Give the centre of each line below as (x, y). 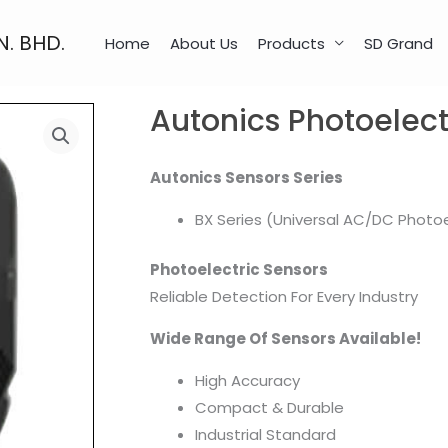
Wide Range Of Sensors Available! (285, 338)
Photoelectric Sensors (239, 269)
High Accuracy (247, 380)
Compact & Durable (269, 407)
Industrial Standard (265, 434)
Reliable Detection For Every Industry (284, 296)
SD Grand (398, 43)
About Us (204, 43)
